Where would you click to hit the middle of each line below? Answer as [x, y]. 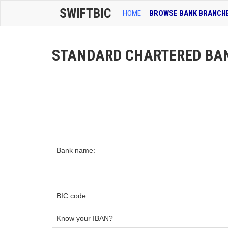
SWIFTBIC [85, 13]
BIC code [71, 196]
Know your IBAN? [85, 218]
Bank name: [76, 150]
